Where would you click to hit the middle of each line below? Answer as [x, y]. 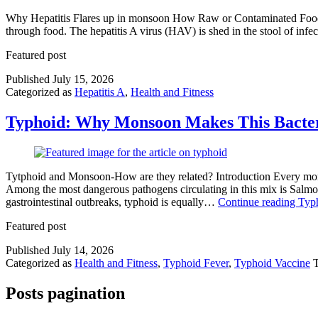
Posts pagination [65, 293]
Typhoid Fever [196, 263]
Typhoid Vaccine [272, 263]
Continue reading [258, 202]
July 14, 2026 [83, 250]
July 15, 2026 [83, 79]
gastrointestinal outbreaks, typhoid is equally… [112, 202]
